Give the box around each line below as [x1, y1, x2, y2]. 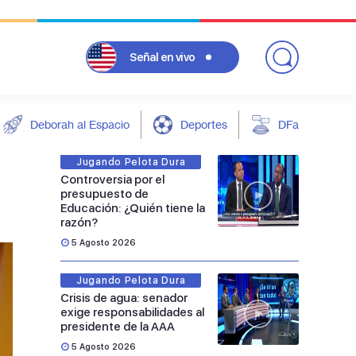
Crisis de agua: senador [60, 291, 188, 305]
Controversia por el [60, 172, 164, 187]
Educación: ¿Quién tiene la [60, 201, 205, 215]
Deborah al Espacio [30, 118, 130, 131]
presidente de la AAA [60, 319, 175, 334]
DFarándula [278, 118, 337, 131]
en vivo [158, 50, 195, 64]
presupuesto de [60, 187, 149, 201]
